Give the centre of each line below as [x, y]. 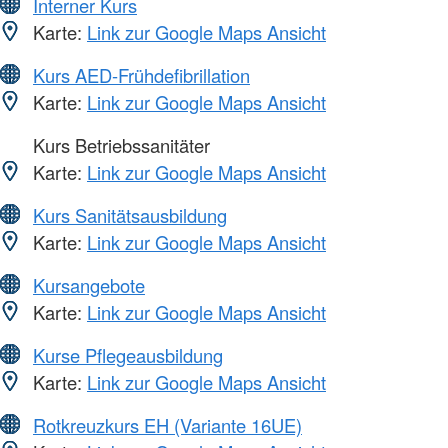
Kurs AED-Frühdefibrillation [141, 75]
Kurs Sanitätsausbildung [130, 215]
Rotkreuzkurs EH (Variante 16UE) [167, 425]
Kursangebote [89, 285]
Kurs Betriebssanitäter [119, 145]
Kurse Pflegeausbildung [128, 355]
